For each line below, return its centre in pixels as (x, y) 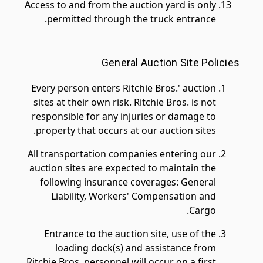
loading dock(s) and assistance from (136, 248)
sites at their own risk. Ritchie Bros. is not (125, 102)
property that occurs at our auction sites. (126, 130)
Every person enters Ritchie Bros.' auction (124, 88)
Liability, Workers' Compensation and (134, 196)
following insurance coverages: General (128, 182)
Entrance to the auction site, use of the (130, 234)
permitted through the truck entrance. (131, 19)
